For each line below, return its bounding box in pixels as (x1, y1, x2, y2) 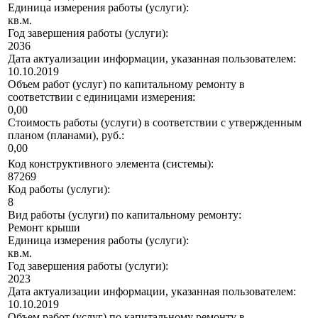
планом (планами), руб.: (8, 129, 124, 142)
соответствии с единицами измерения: (8, 91, 195, 104)
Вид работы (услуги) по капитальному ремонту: (8, 209, 241, 221)
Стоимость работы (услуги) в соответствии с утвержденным (8, 116, 302, 129)
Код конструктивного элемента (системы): (8, 158, 214, 170)
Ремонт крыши (8, 221, 80, 234)
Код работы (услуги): (8, 183, 110, 196)
